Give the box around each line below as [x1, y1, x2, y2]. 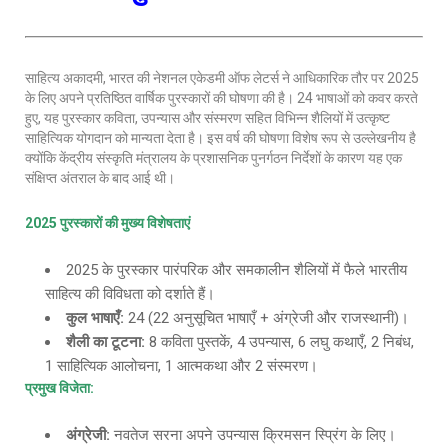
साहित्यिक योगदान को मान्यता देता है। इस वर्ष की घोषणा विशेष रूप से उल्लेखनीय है [25, 130, 416, 146]
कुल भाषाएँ [66, 309, 120, 327]
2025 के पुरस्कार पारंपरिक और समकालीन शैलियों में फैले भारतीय [66, 261, 407, 279]
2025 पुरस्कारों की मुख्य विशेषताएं [25, 215, 190, 231]
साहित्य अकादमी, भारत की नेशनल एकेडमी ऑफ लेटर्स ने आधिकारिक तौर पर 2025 [25, 70, 419, 86]
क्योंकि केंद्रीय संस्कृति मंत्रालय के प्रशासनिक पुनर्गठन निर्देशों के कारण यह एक [25, 150, 402, 166]
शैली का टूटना [66, 333, 141, 351]
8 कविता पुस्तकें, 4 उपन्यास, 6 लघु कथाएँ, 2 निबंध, [145, 333, 414, 351]
